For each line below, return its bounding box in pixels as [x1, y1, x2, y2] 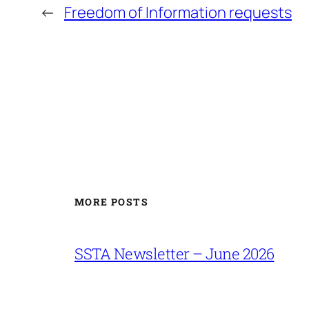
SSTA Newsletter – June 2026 [74, 243, 275, 263]
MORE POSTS [74, 195, 148, 209]
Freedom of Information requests [64, 2, 292, 23]
